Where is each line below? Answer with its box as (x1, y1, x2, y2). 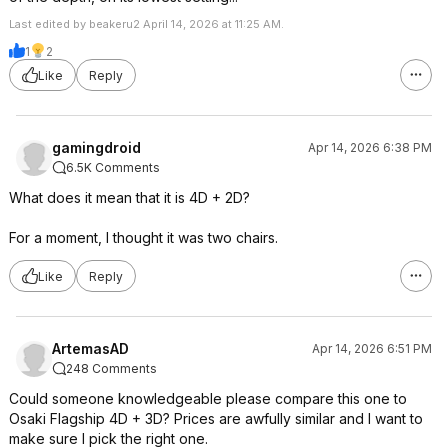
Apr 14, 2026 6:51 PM (312, 341, 432, 356)
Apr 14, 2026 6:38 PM (308, 140, 432, 155)
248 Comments (66, 361, 157, 376)
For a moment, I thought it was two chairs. (9, 229, 278, 246)
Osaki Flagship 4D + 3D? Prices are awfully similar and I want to (9, 410, 423, 427)
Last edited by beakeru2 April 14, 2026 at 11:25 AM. (9, 17, 284, 31)
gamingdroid (52, 139, 141, 156)
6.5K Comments (66, 160, 160, 175)
